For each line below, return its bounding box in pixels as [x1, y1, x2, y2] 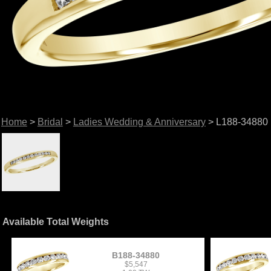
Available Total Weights [2, 216, 109, 227]
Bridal [37, 116, 63, 127]
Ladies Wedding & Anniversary [73, 116, 206, 127]
